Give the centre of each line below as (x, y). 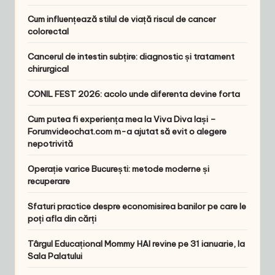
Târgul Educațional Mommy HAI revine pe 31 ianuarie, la (136, 244)
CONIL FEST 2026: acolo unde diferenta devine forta (134, 94)
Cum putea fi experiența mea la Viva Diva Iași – (122, 119)
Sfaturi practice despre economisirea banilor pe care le (137, 207)
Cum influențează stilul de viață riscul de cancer (122, 19)
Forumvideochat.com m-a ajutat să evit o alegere (127, 132)
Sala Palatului (55, 256)
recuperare (49, 181)
